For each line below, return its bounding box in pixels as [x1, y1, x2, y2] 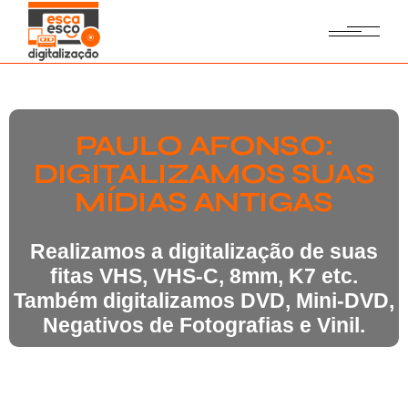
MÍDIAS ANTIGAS [75, 185, 333, 219]
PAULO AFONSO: [75, 128, 333, 163]
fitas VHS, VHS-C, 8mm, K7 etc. [50, 264, 358, 288]
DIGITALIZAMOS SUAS [33, 157, 375, 191]
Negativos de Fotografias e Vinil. [43, 313, 365, 337]
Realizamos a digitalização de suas [30, 240, 378, 263]
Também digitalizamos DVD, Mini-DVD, [14, 289, 394, 312]
